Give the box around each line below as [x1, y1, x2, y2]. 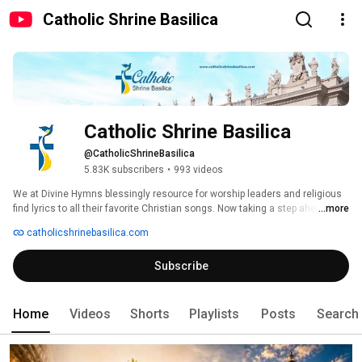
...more [318, 203, 349, 215]
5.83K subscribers [84, 164, 164, 176]
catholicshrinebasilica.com [24, 227, 149, 239]
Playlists [189, 306, 239, 322]
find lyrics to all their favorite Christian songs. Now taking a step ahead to [13, 203, 339, 215]
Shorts [130, 306, 170, 322]
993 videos [174, 164, 223, 176]
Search [317, 306, 359, 322]
